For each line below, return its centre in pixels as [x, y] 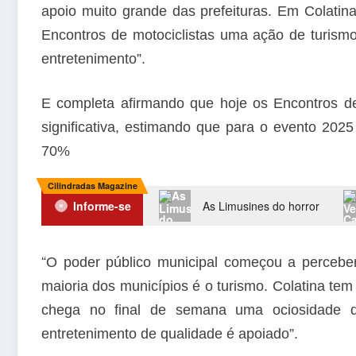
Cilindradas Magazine [92, 185]
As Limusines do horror [261, 205]
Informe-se [102, 205]
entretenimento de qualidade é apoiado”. [170, 333]
